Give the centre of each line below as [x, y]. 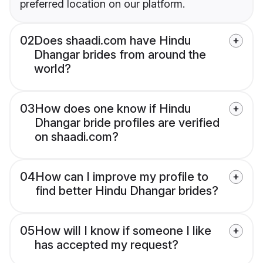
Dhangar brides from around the [120, 55]
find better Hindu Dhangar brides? [127, 191]
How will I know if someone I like [123, 231]
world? [53, 69]
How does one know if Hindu [113, 109]
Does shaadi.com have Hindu [112, 41]
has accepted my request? [107, 245]
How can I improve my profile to [122, 177]
